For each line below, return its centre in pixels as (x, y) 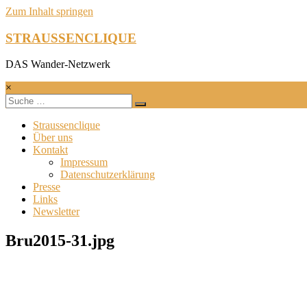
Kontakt (50, 150)
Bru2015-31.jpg (60, 241)
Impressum (84, 162)
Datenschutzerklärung (108, 175)
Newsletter (56, 212)
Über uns (53, 138)
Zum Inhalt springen (49, 11)
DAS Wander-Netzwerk (58, 64)
